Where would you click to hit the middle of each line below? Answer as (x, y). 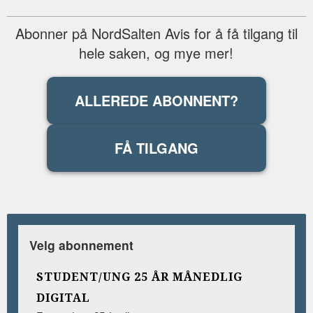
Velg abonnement (81, 245)
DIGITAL (63, 298)
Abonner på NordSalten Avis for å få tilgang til (156, 34)
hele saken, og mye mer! (156, 53)
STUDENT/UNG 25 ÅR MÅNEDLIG (139, 277)
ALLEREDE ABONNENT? (156, 101)
